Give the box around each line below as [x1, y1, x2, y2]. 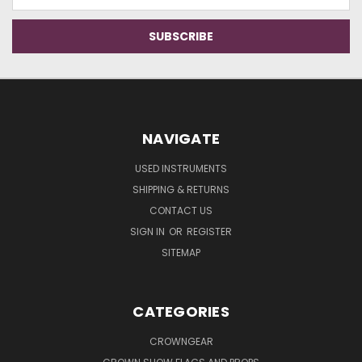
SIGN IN [130, 224, 167, 238]
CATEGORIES [133, 301, 229, 322]
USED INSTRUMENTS [135, 161, 227, 175]
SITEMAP [162, 245, 200, 259]
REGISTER [187, 224, 232, 238]
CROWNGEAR [149, 334, 213, 348]
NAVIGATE [142, 128, 220, 149]
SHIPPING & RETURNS [133, 182, 229, 196]
